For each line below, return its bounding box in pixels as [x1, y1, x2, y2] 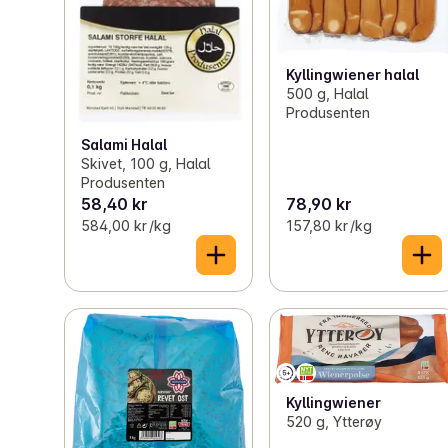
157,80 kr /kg [286, 216, 373, 234]
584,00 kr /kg [81, 216, 171, 234]
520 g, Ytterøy [286, 413, 383, 431]
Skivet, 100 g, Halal [81, 154, 210, 172]
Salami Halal [81, 135, 167, 153]
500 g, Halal [286, 85, 369, 103]
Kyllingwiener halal [286, 66, 420, 84]
